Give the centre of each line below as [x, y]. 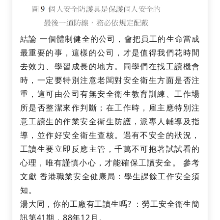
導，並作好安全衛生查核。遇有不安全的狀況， [110, 135]
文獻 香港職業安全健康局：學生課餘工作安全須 [110, 177]
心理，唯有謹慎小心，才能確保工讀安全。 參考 [110, 163]
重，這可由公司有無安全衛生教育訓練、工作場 [110, 94]
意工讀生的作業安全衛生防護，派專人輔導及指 [110, 122]
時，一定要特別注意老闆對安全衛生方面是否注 [110, 80]
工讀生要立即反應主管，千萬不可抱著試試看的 [110, 149]
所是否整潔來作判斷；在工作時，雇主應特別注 [110, 108]
